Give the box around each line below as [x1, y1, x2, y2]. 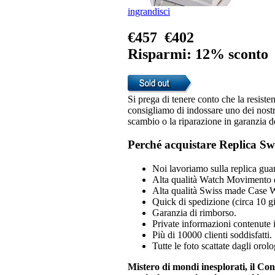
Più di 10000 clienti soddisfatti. [152, 230, 272, 240]
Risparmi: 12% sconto [128, 45, 268, 62]
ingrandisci [128, 6, 170, 17]
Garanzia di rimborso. [152, 207, 236, 218]
